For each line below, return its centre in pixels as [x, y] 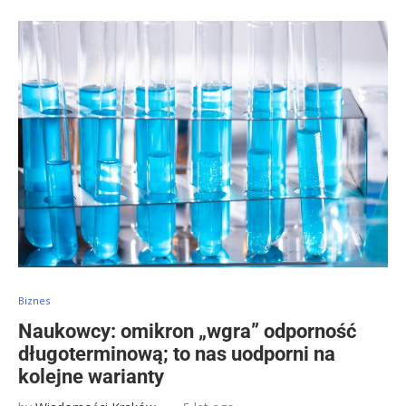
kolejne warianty [91, 377]
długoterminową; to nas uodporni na [177, 354]
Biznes [34, 300]
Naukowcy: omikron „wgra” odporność [187, 331]
